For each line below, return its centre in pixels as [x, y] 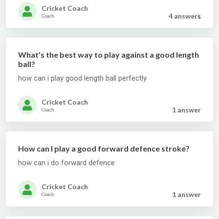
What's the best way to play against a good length [109, 55]
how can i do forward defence [66, 163]
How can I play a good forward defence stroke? [104, 148]
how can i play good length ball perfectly [82, 78]
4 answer [183, 16]
